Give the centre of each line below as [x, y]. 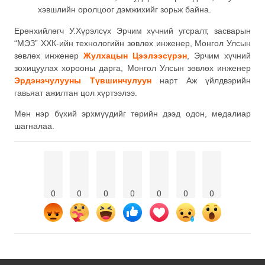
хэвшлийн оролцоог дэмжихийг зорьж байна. [125, 10]
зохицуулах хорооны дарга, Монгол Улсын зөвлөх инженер [132, 68]
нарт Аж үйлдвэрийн [201, 80]
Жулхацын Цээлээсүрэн [135, 55]
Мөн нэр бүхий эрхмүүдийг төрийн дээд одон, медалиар [132, 113]
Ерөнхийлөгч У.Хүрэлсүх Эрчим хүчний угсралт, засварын [132, 30]
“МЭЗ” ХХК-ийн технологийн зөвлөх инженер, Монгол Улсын [132, 43]
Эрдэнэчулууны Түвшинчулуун [83, 80]
